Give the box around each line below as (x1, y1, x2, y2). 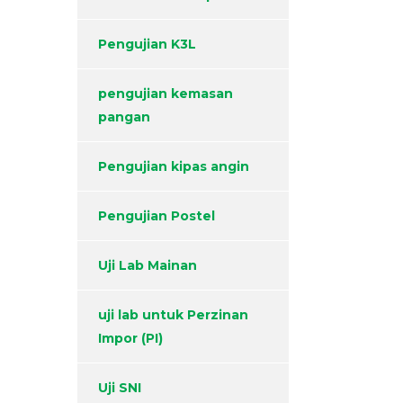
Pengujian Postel (98, 208, 215, 225)
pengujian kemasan (98, 85, 233, 103)
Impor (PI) (98, 330, 163, 347)
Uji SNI (98, 380, 141, 397)
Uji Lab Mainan (98, 257, 197, 274)
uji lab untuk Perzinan (98, 307, 248, 324)
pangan (98, 109, 150, 126)
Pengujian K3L (98, 36, 196, 53)
